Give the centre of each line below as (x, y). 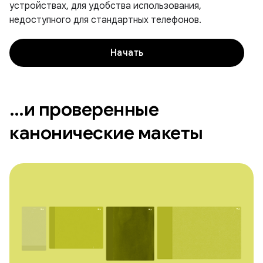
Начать (127, 53)
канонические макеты (106, 132)
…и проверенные (84, 109)
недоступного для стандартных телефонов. (105, 20)
